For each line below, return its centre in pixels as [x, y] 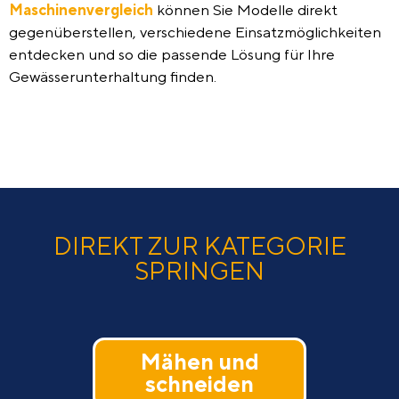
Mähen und [199, 361]
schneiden [199, 383]
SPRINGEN [199, 270]
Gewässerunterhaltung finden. [113, 76]
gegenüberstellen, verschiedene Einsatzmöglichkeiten [195, 32]
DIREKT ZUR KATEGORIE [199, 245]
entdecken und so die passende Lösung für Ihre [172, 54]
